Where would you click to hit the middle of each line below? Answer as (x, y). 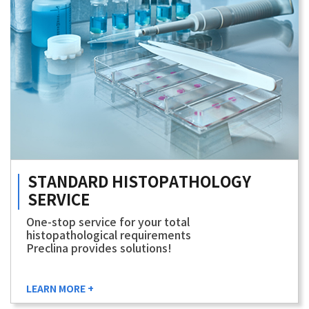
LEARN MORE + (60, 289)
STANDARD (70, 182)
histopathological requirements (109, 236)
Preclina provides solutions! (99, 249)
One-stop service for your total (108, 222)
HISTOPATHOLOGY (181, 182)
